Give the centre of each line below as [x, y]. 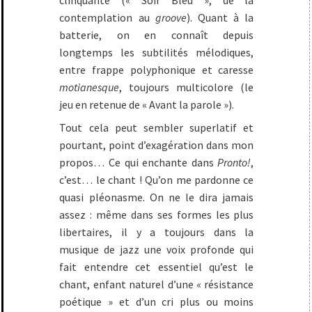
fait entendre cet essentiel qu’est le [157, 267]
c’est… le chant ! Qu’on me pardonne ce [157, 180]
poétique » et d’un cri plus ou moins [157, 302]
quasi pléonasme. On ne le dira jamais [157, 197]
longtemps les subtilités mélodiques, [157, 53]
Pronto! [234, 163]
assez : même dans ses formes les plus [157, 215]
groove [171, 18]
